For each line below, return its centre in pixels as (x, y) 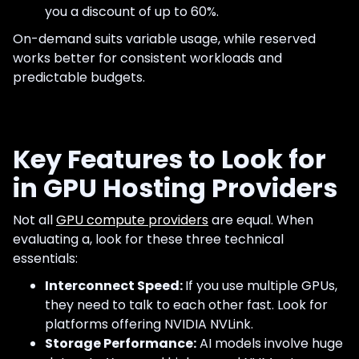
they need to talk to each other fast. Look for (186, 305)
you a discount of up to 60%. (132, 11)
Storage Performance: (121, 343)
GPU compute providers (132, 220)
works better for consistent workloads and (147, 58)
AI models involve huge (270, 343)
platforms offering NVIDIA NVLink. (149, 324)
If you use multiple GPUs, (261, 285)
